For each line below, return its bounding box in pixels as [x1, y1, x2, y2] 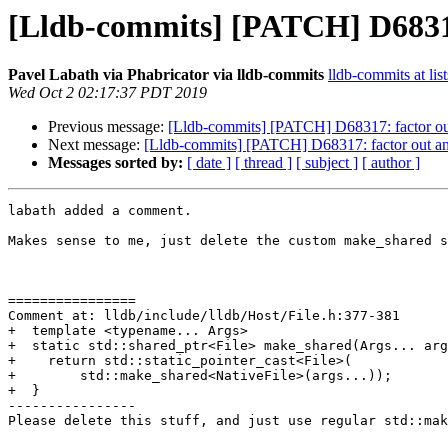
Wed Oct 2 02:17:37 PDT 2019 [8, 84, 207, 102]
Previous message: [48, 118, 168, 136]
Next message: [48, 136, 144, 154]
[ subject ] [296, 154, 358, 172]
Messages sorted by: [48, 154, 183, 172]
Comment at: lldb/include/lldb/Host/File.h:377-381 [8, 308, 400, 324]
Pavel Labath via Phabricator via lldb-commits [8, 66, 324, 84]
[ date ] [187, 154, 231, 172]
